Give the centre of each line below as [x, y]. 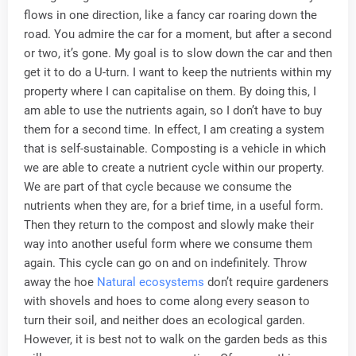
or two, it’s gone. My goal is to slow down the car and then [178, 54]
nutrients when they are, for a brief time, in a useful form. [174, 206]
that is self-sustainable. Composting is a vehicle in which [175, 149]
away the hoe [60, 282]
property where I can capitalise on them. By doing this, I [170, 92]
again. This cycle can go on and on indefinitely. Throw [165, 263]
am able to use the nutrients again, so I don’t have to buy [173, 111]
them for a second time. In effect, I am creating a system [174, 130]
